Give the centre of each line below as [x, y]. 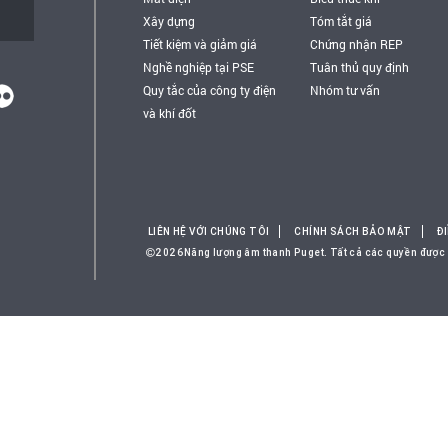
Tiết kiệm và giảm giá [200, 44]
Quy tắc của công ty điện [209, 90]
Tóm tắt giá [340, 21]
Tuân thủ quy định [359, 67]
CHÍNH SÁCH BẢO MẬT [353, 231]
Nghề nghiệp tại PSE [198, 67]
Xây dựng [169, 21]
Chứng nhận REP [356, 44]
